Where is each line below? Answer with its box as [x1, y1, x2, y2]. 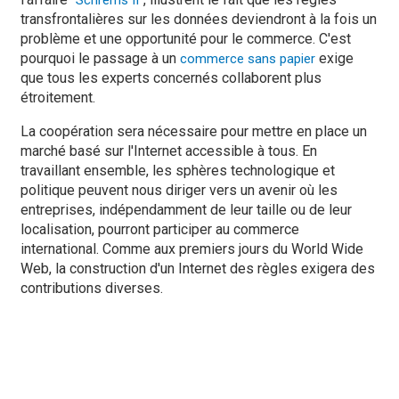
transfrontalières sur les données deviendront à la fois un [20, 11, 377, 28]
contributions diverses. [20, 280, 163, 297]
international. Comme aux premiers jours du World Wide [20, 240, 363, 258]
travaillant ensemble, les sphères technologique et [20, 162, 335, 180]
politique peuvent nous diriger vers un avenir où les [20, 182, 338, 199]
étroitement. [20, 89, 95, 107]
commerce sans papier [180, 51, 315, 68]
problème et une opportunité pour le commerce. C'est [20, 30, 351, 48]
